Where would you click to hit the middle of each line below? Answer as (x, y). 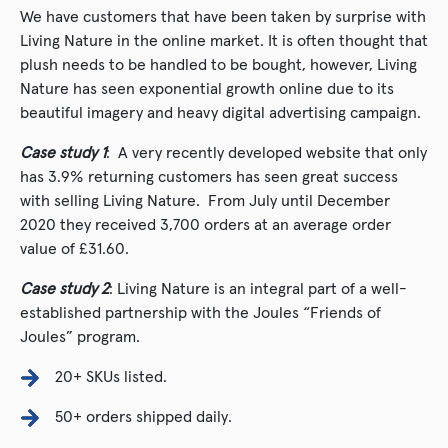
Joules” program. (80, 336)
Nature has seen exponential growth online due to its (207, 88)
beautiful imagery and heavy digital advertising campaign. (220, 112)
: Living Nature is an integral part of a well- (258, 288)
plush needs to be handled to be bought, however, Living (218, 64)
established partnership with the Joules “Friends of (200, 312)
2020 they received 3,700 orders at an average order (205, 224)
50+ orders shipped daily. (143, 416)
